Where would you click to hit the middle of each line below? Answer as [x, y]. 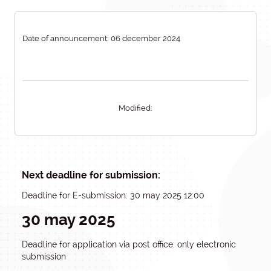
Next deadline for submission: [91, 175]
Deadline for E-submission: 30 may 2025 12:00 [113, 195]
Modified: [135, 108]
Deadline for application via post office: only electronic [129, 244]
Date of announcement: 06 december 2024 [101, 38]
